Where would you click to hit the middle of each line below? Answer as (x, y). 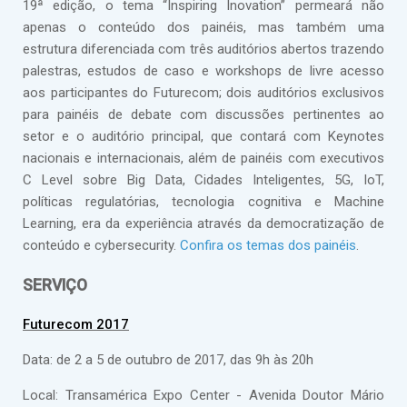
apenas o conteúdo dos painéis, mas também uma (203, 28)
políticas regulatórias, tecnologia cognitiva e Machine (203, 202)
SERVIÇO (55, 285)
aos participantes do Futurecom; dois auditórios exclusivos (203, 93)
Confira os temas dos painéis (268, 246)
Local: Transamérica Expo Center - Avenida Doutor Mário (203, 396)
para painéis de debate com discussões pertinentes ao (203, 115)
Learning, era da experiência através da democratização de (203, 224)
